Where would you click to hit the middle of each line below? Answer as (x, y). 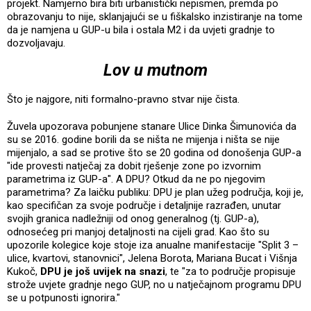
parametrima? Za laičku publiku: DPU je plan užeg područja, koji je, (155, 192)
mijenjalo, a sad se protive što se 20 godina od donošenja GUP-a (154, 152)
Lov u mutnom (155, 70)
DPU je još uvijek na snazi (103, 271)
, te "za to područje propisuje (230, 271)
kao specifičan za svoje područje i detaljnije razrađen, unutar (144, 205)
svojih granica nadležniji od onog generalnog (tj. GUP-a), (133, 218)
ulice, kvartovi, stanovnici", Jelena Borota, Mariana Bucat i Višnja (152, 258)
